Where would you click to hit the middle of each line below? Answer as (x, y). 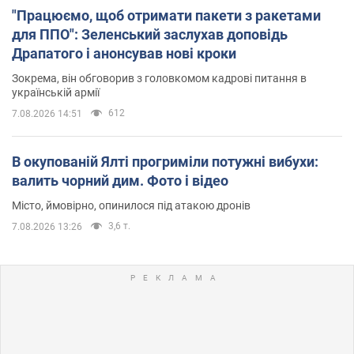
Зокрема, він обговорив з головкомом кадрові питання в (159, 78)
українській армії (56, 92)
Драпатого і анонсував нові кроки (124, 53)
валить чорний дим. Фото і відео (120, 180)
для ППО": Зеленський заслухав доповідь (150, 34)
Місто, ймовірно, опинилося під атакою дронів (131, 205)
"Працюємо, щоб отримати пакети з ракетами (166, 15)
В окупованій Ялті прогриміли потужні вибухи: (165, 161)
